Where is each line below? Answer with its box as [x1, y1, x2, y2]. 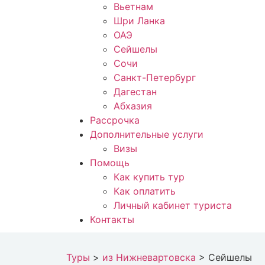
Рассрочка [90, 114, 140, 126]
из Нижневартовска [102, 251, 196, 263]
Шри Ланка [114, 15, 165, 27]
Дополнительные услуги [90, 128, 203, 140]
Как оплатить [114, 185, 176, 197]
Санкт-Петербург [114, 72, 196, 83]
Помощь [90, 157, 130, 169]
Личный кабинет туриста [114, 199, 232, 211]
